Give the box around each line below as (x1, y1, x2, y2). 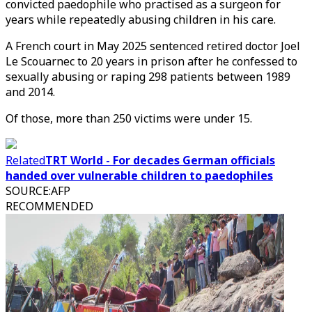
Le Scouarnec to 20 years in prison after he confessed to (6, 54, 297, 69)
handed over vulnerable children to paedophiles (6, 168, 273, 183)
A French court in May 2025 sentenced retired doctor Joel (6, 38, 300, 54)
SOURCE (6, 183, 49, 198)
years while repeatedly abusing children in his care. (6, 12, 276, 27)
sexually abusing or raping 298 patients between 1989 (6, 69, 290, 84)
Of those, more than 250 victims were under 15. (6, 111, 252, 126)
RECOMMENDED (6, 198, 93, 214)
